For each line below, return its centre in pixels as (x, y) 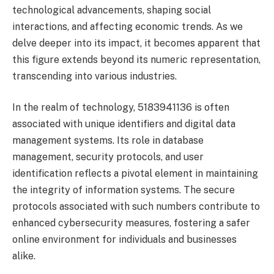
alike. (24, 256)
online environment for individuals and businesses (124, 240)
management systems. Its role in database (108, 141)
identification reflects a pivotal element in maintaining (135, 174)
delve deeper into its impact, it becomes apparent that (136, 43)
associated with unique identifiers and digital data (124, 124)
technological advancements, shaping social (112, 10)
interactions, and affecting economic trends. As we (128, 26)
